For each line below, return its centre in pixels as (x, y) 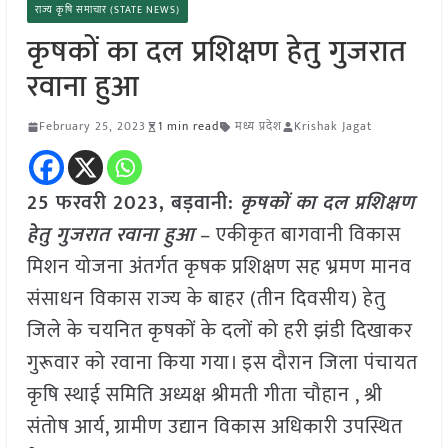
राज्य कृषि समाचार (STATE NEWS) (107, 10)
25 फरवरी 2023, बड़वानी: (133, 203)
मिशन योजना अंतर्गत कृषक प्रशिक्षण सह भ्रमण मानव (219, 267)
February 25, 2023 (92, 126)
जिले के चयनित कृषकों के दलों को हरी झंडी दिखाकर (219, 331)
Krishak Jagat (332, 126)
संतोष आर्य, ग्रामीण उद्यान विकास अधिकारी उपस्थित (214, 427)
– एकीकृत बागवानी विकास (297, 235)
